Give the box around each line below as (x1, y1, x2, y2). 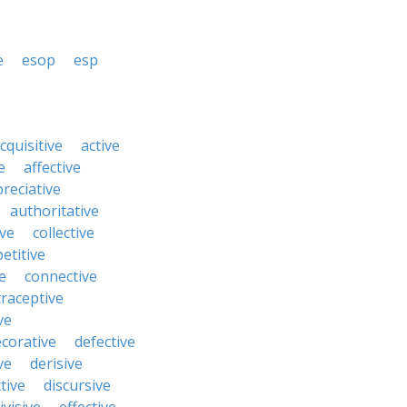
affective (24, 157, 81, 177)
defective (74, 332, 135, 352)
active (81, 135, 120, 155)
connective (25, 266, 97, 286)
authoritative (10, 201, 99, 221)
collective (33, 223, 94, 243)
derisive (30, 353, 83, 373)
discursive (44, 375, 111, 395)
